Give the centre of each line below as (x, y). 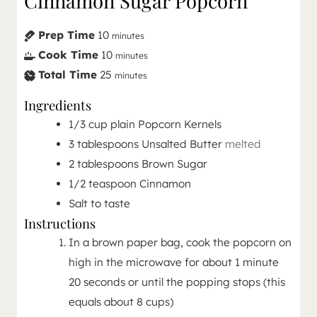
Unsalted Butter (181, 144)
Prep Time (67, 35)
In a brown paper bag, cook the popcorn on (180, 243)
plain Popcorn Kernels (166, 125)
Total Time (68, 75)
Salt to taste (99, 204)
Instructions (60, 224)
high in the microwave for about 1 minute (173, 263)
